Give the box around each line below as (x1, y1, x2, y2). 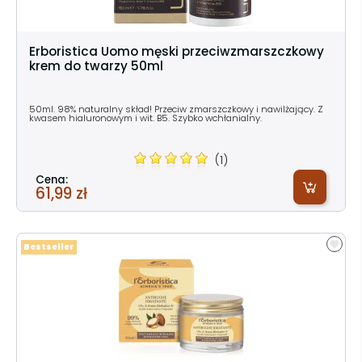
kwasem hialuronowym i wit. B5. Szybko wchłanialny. (29, 111, 262, 124)
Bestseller (23, 241, 74, 252)
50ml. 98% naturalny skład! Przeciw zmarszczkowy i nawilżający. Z (29, 102, 323, 116)
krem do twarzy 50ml (29, 57, 163, 74)
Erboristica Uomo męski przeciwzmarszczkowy (29, 42, 324, 60)
